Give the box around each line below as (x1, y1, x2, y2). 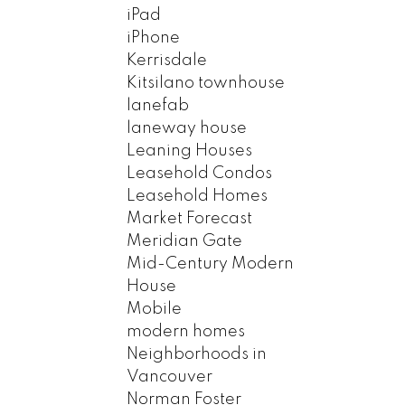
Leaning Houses (127, 142, 253, 159)
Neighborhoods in (127, 345, 268, 363)
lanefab (127, 97, 190, 114)
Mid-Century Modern (127, 255, 295, 272)
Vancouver (127, 368, 213, 385)
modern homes (127, 323, 246, 340)
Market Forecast (127, 210, 253, 227)
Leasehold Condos (127, 165, 273, 182)
